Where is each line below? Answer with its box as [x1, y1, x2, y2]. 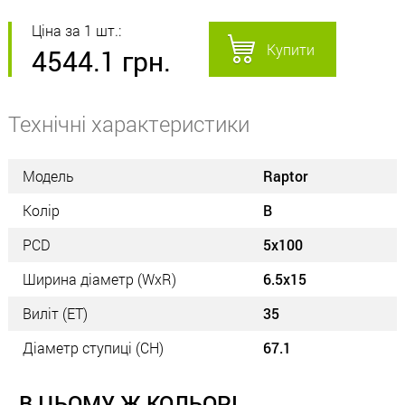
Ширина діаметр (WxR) [23, 269, 176, 288]
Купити [267, 40, 315, 59]
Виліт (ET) [23, 304, 88, 323]
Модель [23, 166, 74, 185]
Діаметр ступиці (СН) [23, 338, 164, 357]
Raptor [263, 166, 308, 185]
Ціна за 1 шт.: [32, 21, 121, 40]
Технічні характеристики [8, 109, 250, 138]
